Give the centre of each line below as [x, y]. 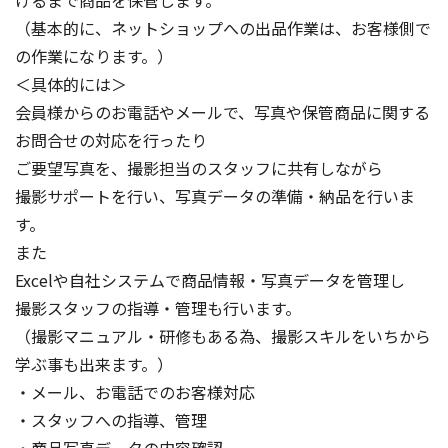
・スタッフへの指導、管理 [111, 419]
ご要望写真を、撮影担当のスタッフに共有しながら [199, 167]
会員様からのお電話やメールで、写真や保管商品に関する [222, 111]
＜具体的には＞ [71, 83]
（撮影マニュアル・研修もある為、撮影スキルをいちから [223, 335]
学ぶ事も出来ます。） [94, 363]
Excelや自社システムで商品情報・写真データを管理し [210, 279]
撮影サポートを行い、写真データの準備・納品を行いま [215, 195]
